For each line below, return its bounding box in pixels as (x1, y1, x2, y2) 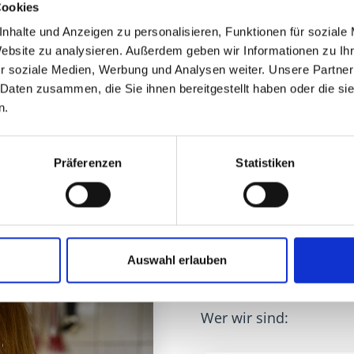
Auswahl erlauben (127, 253, 227, 267)
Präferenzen (53, 156, 122, 170)
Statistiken (235, 156, 296, 170)
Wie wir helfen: (200, 307, 300, 327)
